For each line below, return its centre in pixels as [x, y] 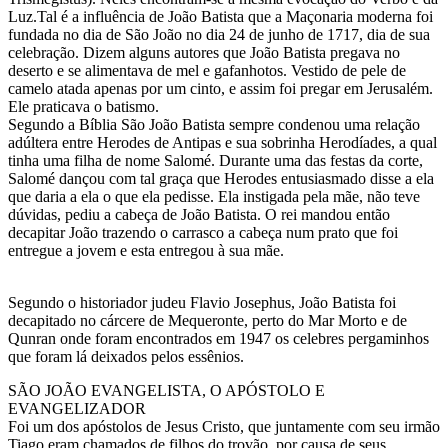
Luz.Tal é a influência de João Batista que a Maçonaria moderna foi [220, 17]
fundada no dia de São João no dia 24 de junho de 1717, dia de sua [219, 35]
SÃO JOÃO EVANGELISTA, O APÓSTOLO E [166, 391]
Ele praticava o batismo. [83, 107]
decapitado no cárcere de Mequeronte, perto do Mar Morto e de [207, 321]
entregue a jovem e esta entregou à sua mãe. [146, 251]
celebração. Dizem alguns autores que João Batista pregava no [204, 53]
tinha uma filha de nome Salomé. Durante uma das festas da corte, [215, 161]
